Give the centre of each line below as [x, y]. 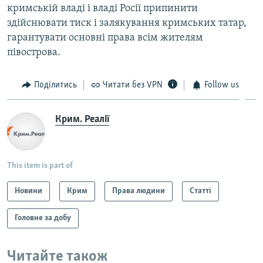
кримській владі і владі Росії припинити [102, 8]
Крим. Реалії [82, 120]
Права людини [139, 191]
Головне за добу [43, 218]
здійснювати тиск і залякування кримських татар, [127, 23]
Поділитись [55, 85]
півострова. [34, 52]
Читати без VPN [133, 85]
